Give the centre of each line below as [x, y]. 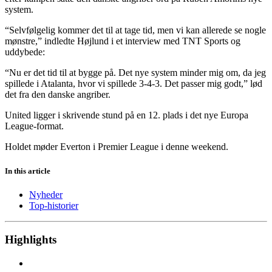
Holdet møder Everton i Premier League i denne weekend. [117, 147]
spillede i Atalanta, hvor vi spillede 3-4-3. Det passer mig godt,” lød [134, 84]
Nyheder [46, 194]
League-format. [34, 126]
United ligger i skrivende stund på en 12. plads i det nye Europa [127, 115]
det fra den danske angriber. [58, 95]
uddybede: [25, 52]
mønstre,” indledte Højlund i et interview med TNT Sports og [123, 41]
